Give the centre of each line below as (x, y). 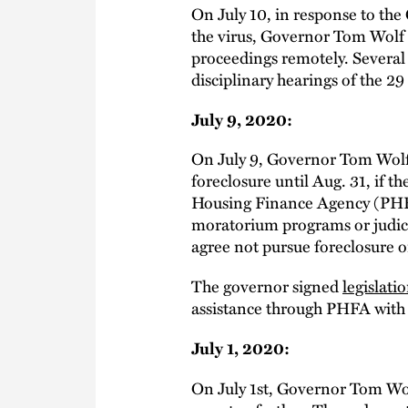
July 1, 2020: (240, 347)
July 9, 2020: (242, 119)
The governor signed (267, 286)
